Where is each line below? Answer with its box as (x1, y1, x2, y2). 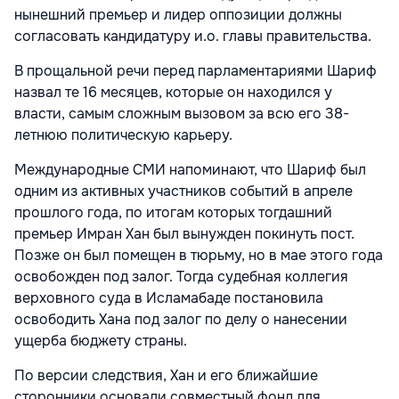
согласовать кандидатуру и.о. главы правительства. (14, 26, 371, 45)
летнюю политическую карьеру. (14, 125, 232, 144)
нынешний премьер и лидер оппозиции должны (14, 4, 342, 24)
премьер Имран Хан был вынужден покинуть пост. (14, 224, 354, 243)
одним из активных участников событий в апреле (14, 181, 353, 200)
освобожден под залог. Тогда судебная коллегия (14, 266, 348, 286)
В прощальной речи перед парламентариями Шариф (14, 61, 377, 80)
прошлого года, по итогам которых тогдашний (14, 202, 332, 222)
